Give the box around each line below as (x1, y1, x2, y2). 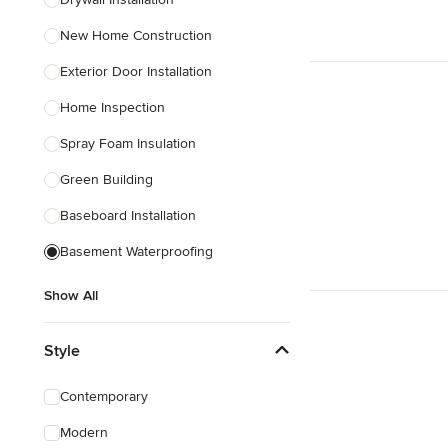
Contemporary (60, 388, 148, 405)
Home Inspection (60, 99, 165, 116)
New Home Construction (60, 27, 212, 44)
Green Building (60, 171, 153, 188)
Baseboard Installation (60, 207, 196, 224)
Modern (60, 424, 108, 441)
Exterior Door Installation (60, 63, 212, 80)
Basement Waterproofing (60, 243, 213, 260)
